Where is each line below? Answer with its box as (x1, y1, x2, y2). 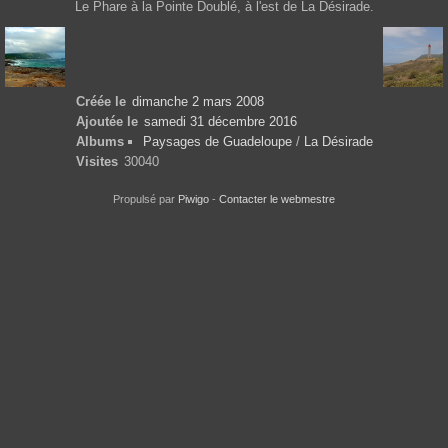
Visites (75, 154, 118, 170)
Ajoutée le (75, 114, 138, 130)
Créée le (75, 94, 126, 110)
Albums (75, 134, 124, 150)
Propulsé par (113, 193, 178, 206)
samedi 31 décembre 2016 (144, 114, 297, 130)
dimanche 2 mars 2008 (132, 94, 264, 110)
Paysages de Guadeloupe (143, 134, 292, 150)
